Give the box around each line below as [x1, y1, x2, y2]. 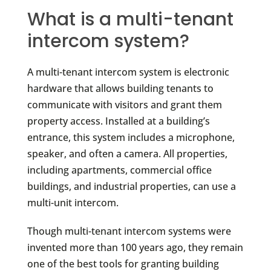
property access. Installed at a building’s [27, 114, 210, 128]
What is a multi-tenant [27, 6, 233, 32]
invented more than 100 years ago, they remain [27, 240, 243, 254]
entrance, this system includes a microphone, [27, 130, 235, 144]
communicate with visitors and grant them [27, 97, 222, 111]
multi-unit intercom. [27, 195, 119, 209]
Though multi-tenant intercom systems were [27, 224, 231, 238]
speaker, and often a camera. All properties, [27, 146, 227, 160]
